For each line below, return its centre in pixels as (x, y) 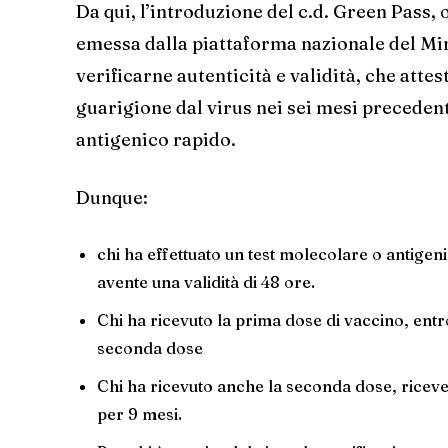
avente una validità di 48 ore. (206, 281)
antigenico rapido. (156, 139)
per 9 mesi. (139, 413)
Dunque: (112, 197)
